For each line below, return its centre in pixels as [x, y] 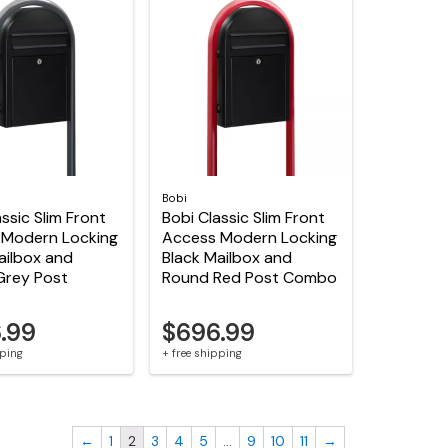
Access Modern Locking [250, 238]
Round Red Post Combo [250, 278]
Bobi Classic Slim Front [244, 218]
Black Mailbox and [227, 258]
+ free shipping [202, 353]
